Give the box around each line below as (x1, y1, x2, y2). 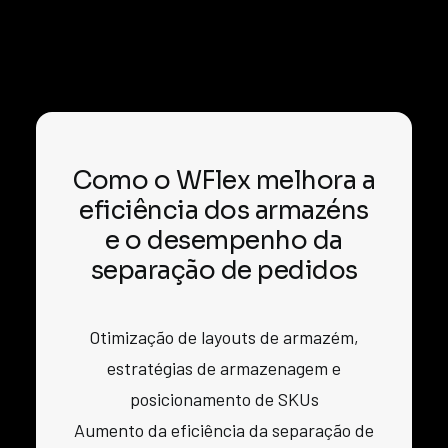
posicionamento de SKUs (129, 388, 319, 410)
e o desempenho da (105, 225, 343, 256)
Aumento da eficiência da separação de (74, 419, 374, 441)
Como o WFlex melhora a (73, 165, 375, 196)
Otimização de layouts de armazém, (89, 326, 359, 348)
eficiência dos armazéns (79, 195, 369, 226)
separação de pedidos (90, 255, 358, 286)
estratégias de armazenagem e (107, 357, 341, 379)
